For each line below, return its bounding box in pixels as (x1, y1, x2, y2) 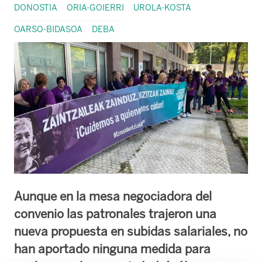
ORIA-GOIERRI (67, 2, 124, 13)
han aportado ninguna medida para (14, 241, 211, 256)
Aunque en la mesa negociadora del (14, 188, 212, 204)
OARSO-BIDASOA (14, 23, 82, 35)
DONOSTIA (14, 2, 57, 13)
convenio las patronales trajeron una (14, 206, 216, 221)
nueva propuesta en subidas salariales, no (14, 223, 247, 239)
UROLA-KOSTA (133, 2, 191, 13)
